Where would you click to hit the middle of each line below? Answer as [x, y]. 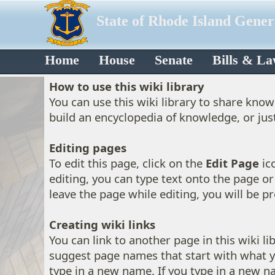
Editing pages [88, 148]
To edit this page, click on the [127, 163]
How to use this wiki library [127, 86]
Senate [174, 60]
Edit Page [232, 163]
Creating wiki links [102, 224]
